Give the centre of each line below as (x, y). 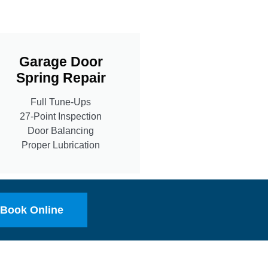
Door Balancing (61, 130)
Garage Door (61, 61)
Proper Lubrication (61, 145)
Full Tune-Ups (61, 102)
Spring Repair (61, 77)
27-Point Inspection (61, 116)
